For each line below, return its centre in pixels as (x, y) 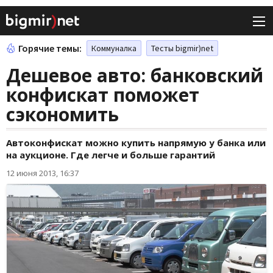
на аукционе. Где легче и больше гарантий (111, 155)
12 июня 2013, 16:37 (42, 173)
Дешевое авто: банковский (135, 76)
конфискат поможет (103, 95)
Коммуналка (114, 48)
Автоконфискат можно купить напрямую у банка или (136, 143)
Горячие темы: (50, 48)
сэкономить (62, 115)
